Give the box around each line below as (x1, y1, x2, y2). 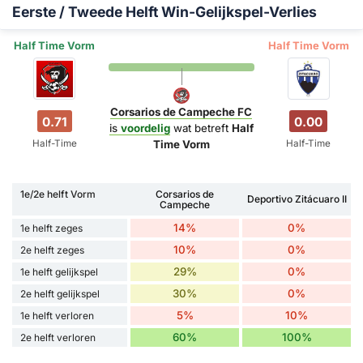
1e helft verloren (20, 309, 94, 322)
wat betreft (169, 121, 232, 135)
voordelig (120, 121, 170, 135)
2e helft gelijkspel (20, 287, 100, 300)
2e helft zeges (20, 243, 84, 256)
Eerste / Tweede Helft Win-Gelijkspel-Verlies (12, 3, 317, 21)
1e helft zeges (20, 221, 83, 234)
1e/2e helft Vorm (20, 187, 96, 200)
